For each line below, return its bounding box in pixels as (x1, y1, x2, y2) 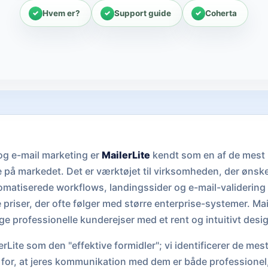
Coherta (205, 8, 237, 18)
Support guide (114, 8, 171, 18)
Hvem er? (42, 8, 80, 18)
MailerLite (101, 149, 150, 162)
